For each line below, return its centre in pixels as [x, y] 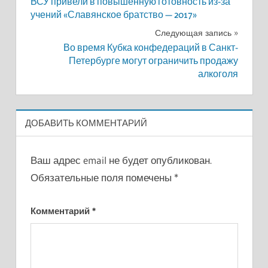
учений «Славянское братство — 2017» [113, 14]
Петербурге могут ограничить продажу [153, 61]
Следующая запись [193, 33]
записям [65, 37]
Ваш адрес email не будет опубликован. [121, 160]
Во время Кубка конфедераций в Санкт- [150, 48]
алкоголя [218, 74]
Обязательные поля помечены [102, 178]
